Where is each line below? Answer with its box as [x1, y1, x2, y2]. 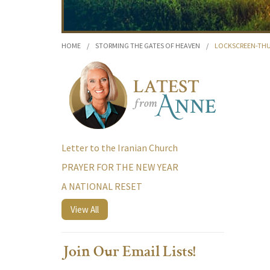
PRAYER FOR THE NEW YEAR [61, 161, 178, 173]
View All [71, 204, 99, 215]
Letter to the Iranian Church [61, 142, 178, 154]
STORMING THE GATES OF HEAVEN [95, 41, 200, 50]
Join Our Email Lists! [61, 245, 196, 261]
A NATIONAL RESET [61, 180, 142, 192]
